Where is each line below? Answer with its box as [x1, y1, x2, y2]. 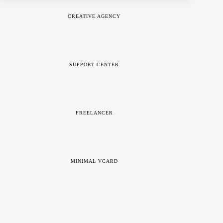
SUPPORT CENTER [69, 62, 119, 68]
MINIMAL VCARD [70, 158, 118, 164]
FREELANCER [75, 110, 113, 116]
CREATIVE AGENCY [68, 13, 121, 19]
